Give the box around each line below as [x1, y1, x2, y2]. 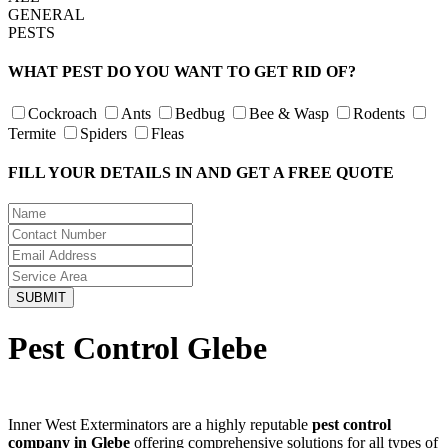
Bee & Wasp [249, 104, 329, 122]
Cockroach [28, 104, 97, 122]
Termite [8, 124, 56, 142]
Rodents [353, 104, 405, 122]
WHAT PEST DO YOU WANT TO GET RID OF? [8, 63, 356, 81]
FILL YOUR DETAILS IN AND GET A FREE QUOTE [8, 163, 394, 181]
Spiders [80, 124, 127, 142]
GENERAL [8, 6, 85, 23]
